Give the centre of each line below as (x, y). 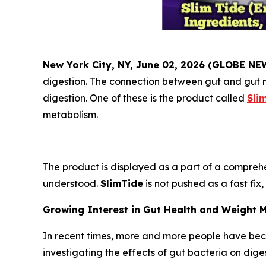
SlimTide (122, 184)
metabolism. (70, 115)
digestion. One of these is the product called (145, 98)
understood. (72, 184)
